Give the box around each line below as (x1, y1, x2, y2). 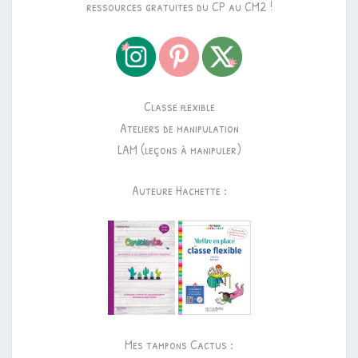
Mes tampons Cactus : (125, 336, 233, 354)
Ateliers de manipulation (119, 119, 239, 137)
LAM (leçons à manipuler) (117, 141, 241, 158)
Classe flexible (143, 97, 215, 115)
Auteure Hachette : (131, 181, 227, 199)
